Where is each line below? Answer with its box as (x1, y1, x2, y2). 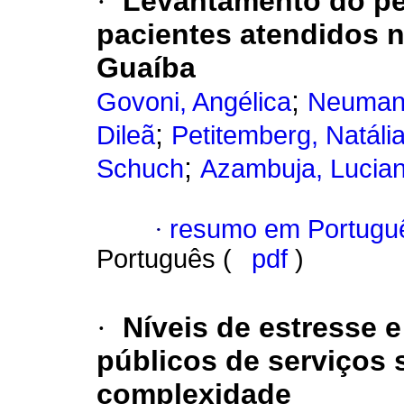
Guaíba (96, 51, 196, 85)
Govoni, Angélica (96, 87, 291, 117)
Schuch (96, 154, 184, 184)
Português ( (96, 244, 239, 274)
